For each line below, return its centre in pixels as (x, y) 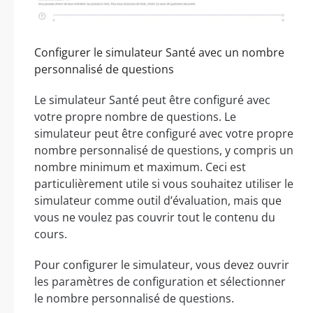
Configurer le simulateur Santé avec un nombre (159, 52)
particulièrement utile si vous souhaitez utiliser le (164, 183)
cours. (51, 234)
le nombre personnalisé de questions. (134, 298)
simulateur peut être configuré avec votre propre (164, 133)
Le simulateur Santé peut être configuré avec (152, 100)
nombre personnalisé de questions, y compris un (164, 150)
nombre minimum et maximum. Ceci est (140, 167)
